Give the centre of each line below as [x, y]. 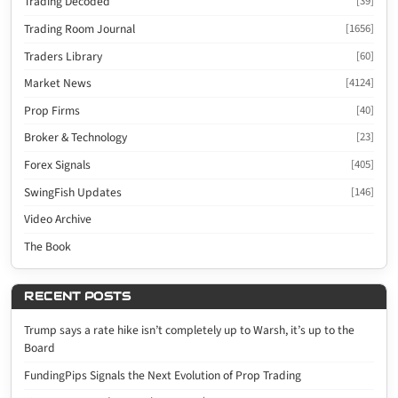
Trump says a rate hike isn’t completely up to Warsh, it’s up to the [190, 330]
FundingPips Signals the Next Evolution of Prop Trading [163, 375]
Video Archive [58, 219]
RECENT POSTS [77, 297]
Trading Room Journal [80, 28]
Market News [58, 84]
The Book [48, 246]
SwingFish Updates [73, 192]
